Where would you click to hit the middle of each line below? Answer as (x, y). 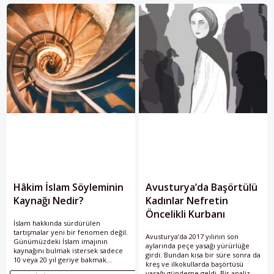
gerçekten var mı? (43, 13)
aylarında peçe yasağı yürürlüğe (198, 246)
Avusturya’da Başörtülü (202, 187)
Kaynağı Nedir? (49, 201)
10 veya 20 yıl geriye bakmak (60, 260)
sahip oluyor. (167, 9)
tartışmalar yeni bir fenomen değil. (71, 232)
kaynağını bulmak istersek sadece (68, 251)
